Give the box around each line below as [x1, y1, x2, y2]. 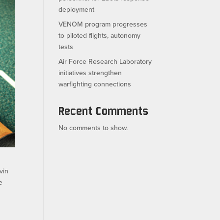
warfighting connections [58, 79, 132, 89]
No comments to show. [58, 122, 128, 133]
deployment [58, 4, 95, 14]
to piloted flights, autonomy [58, 30, 141, 40]
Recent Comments [58, 104, 149, 117]
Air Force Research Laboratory [58, 56, 152, 66]
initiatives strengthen [58, 67, 122, 78]
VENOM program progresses [58, 19, 148, 29]
